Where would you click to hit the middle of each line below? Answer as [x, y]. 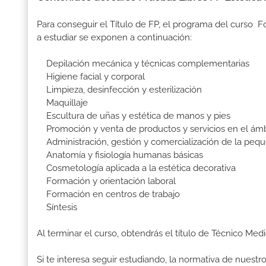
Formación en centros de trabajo [108, 194]
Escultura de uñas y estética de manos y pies [134, 116]
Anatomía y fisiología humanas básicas [120, 155]
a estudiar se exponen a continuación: [114, 38]
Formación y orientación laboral [106, 181]
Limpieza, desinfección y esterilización [119, 90]
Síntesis [57, 208]
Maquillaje [62, 103]
